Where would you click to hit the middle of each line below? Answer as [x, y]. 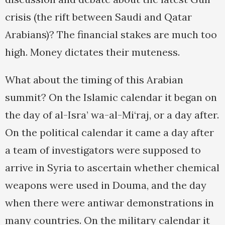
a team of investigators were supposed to [103, 150]
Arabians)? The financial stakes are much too [111, 35]
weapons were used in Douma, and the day [106, 185]
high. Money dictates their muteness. [92, 52]
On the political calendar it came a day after [109, 133]
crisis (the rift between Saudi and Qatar [98, 17]
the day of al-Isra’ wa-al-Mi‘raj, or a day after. [112, 115]
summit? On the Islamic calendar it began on [111, 97]
